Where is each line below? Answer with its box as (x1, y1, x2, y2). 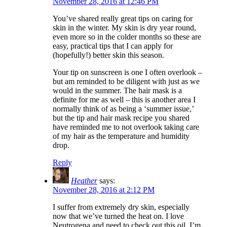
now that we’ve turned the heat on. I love (53, 212, 184, 221)
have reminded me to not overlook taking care (53, 123, 199, 132)
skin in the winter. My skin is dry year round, (53, 23, 196, 32)
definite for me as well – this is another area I (53, 95, 196, 104)
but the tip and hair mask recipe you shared (53, 113, 190, 123)
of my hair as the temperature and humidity (53, 132, 190, 141)
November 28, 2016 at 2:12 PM (53, 185, 155, 195)
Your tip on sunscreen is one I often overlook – (53, 68, 202, 77)
